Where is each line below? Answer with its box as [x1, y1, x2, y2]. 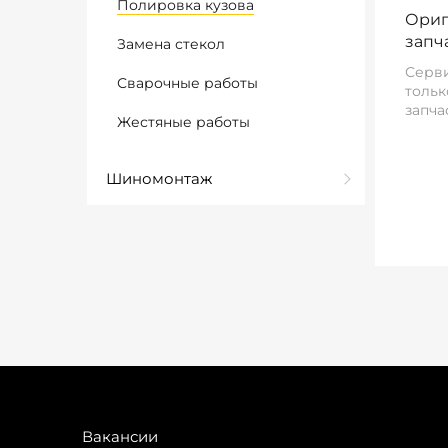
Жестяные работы [117, 113, 250, 131]
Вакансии [82, 427, 158, 446]
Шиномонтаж [106, 169, 212, 188]
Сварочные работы [117, 74, 258, 92]
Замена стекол [117, 35, 225, 53]
